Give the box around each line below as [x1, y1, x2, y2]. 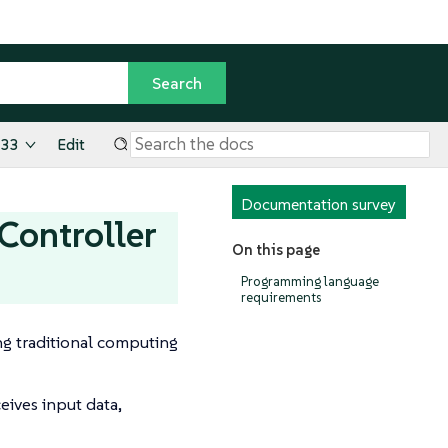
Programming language [241, 272, 379, 290]
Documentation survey [241, 194, 396, 215]
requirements [241, 288, 321, 306]
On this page [231, 240, 320, 260]
